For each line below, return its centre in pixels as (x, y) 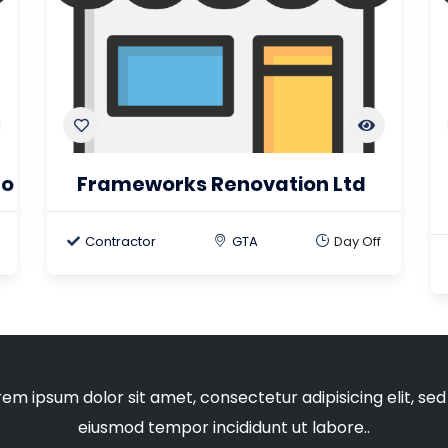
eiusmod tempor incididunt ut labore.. (224, 427)
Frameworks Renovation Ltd (222, 184)
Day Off (357, 241)
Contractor (121, 241)
